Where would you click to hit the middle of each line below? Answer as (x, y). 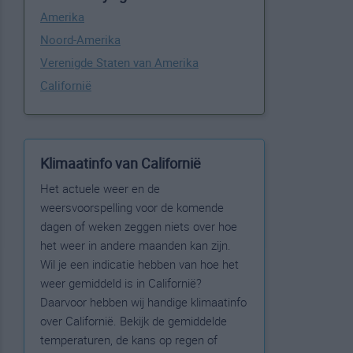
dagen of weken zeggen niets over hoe (139, 226)
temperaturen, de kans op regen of (129, 340)
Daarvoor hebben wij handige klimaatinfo (143, 302)
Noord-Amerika (80, 39)
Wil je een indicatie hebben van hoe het (139, 264)
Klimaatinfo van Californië (121, 163)
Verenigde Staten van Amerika (119, 62)
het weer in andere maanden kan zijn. (136, 245)
